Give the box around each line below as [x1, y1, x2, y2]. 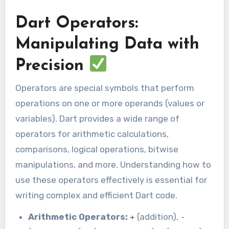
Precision [15, 58, 89, 75]
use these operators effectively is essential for [15, 174, 207, 185]
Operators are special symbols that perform [15, 82, 194, 93]
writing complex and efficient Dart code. [15, 190, 177, 200]
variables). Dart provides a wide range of [15, 113, 179, 124]
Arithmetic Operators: [28, 212, 128, 222]
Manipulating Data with [15, 36, 199, 53]
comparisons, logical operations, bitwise [15, 144, 178, 154]
